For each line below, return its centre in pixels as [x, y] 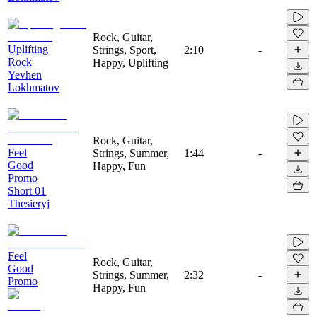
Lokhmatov [34, 87]
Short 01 [27, 190]
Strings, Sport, [125, 50]
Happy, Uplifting [131, 62]
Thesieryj [29, 203]
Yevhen [25, 74]
